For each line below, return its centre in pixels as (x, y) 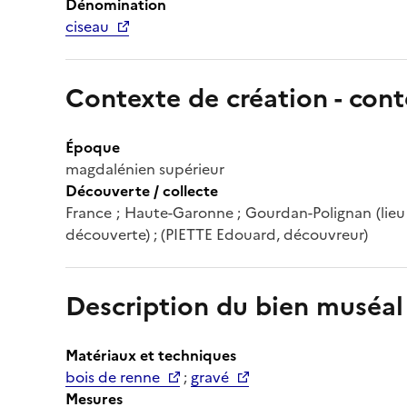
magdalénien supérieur (145, 169)
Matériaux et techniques (151, 355)
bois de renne (113, 377)
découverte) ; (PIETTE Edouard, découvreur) (217, 234)
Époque (93, 147)
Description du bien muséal (234, 306)
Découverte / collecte (142, 190)
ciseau (87, 26)
